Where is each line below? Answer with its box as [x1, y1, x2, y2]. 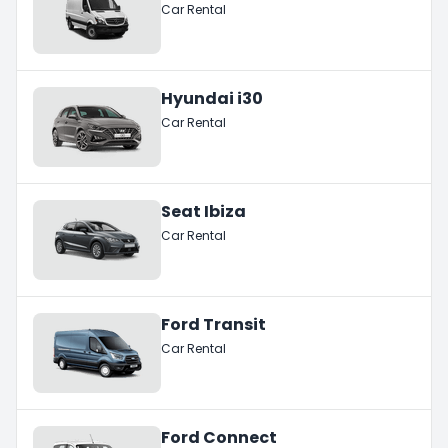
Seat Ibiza [161, 199, 246, 223]
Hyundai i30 [161, 86, 263, 110]
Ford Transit [161, 312, 266, 336]
